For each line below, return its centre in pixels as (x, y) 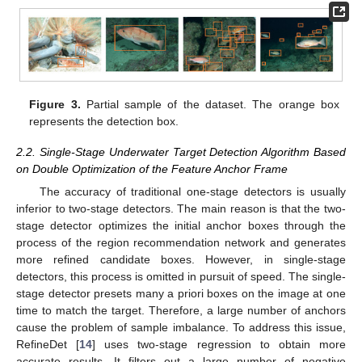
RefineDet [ (48, 344)
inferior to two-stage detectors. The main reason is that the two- (181, 208)
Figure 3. (55, 104)
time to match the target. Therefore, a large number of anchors (181, 310)
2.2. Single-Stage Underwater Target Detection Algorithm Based (181, 152)
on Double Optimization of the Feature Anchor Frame (152, 168)
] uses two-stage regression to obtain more (219, 344)
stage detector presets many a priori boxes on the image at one (181, 293)
